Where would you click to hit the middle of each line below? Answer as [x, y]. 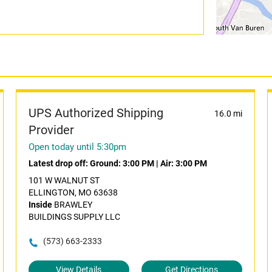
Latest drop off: [59, 163]
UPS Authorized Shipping [96, 113]
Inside [40, 205]
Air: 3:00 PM [183, 163]
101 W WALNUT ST [64, 180]
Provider [51, 130]
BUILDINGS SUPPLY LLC [74, 217]
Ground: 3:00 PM [122, 163]
